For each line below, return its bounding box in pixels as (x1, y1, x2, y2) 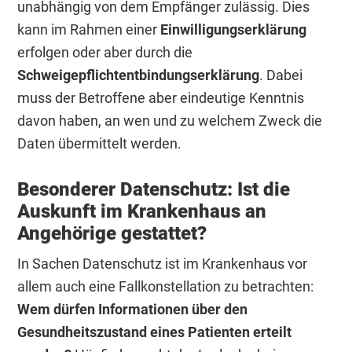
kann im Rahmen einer (17, 20, 161, 38)
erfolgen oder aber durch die (17, 43, 193, 60)
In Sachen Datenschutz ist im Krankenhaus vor (17, 255, 308, 272)
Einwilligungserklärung (160, 20, 307, 38)
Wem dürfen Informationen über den (17, 300, 248, 317)
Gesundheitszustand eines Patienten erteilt (17, 323, 292, 340)
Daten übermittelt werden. (17, 134, 182, 152)
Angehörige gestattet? (17, 222, 207, 244)
